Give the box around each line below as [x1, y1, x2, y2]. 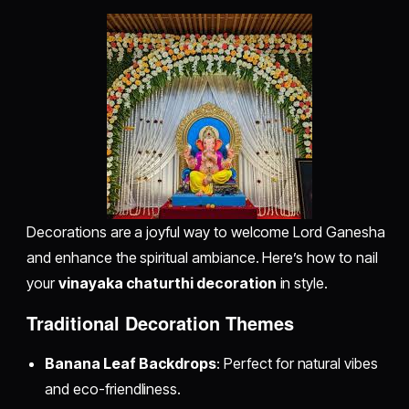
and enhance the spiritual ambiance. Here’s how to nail [26, 248, 378, 267]
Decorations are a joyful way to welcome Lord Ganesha [26, 223, 385, 242]
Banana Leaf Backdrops [45, 354, 217, 373]
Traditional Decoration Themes [26, 309, 295, 337]
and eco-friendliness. [45, 380, 182, 399]
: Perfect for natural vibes [216, 354, 378, 373]
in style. [276, 274, 329, 293]
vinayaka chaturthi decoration [58, 274, 277, 293]
